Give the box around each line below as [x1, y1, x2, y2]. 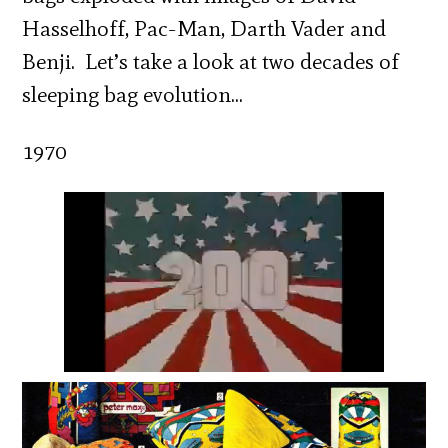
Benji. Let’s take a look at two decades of [22, 47, 400, 75]
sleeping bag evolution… [22, 80, 244, 108]
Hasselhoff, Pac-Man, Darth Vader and [22, 14, 387, 42]
